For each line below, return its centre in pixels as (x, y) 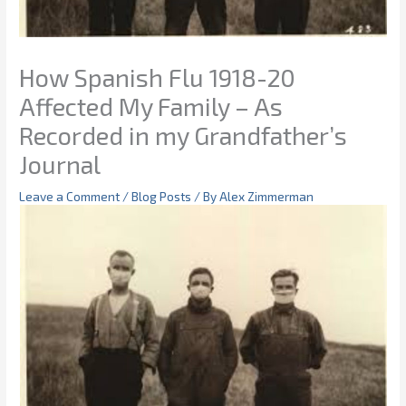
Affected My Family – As (151, 106)
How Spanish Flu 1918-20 (158, 77)
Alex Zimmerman (267, 196)
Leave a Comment (70, 196)
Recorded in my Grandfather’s (184, 135)
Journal (60, 164)
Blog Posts (162, 196)
